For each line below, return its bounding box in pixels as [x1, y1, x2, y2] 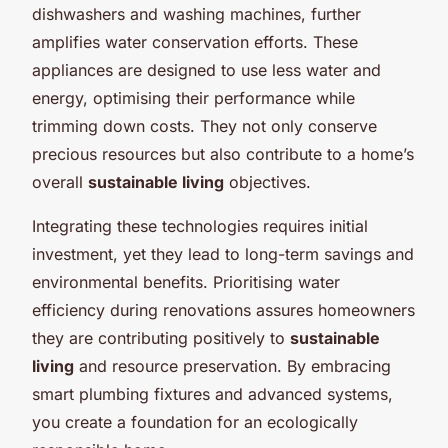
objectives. [224, 171, 311, 192]
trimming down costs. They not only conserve [32, 115, 377, 136]
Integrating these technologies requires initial [32, 215, 368, 236]
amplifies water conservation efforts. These [32, 31, 358, 52]
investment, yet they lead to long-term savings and [32, 243, 414, 264]
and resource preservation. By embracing [74, 355, 391, 376]
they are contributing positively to [32, 327, 290, 348]
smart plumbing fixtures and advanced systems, [32, 383, 393, 404]
